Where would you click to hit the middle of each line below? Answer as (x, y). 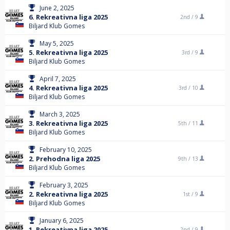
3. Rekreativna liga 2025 (68, 123)
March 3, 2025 (60, 114)
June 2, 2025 (57, 8)
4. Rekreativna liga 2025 (68, 88)
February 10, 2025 (66, 150)
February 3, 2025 (64, 185)
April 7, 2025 (58, 79)
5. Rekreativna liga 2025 (68, 52)
